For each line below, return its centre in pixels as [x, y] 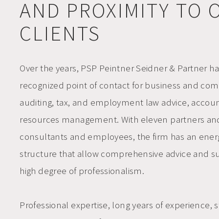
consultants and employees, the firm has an [109, 137]
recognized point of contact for [82, 85]
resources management [68, 120]
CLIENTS [60, 33]
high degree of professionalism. [82, 171]
